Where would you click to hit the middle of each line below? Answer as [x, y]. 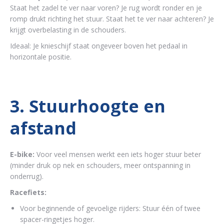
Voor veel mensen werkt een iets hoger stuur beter [118, 154]
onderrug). [27, 176]
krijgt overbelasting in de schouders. [68, 29]
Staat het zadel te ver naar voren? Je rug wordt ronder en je [106, 7]
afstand [43, 128]
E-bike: [22, 154]
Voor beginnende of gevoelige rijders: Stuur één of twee [110, 208]
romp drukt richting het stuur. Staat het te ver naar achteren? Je [112, 18]
